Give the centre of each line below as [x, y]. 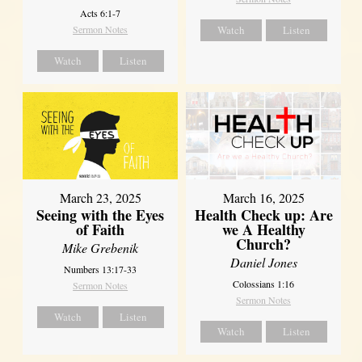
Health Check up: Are [263, 215]
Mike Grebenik [101, 248]
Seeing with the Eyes [101, 215]
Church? [264, 244]
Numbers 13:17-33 [101, 269]
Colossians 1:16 [264, 284]
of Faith [101, 230]
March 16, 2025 [263, 198]
